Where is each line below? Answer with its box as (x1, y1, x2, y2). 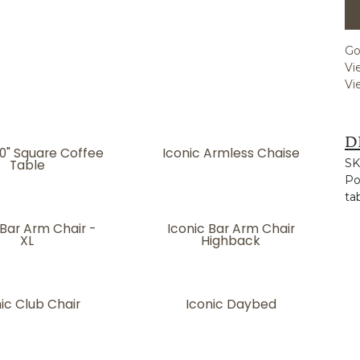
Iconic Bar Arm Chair (166, 219, 295, 238)
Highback (201, 231, 261, 250)
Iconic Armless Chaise (162, 144, 300, 162)
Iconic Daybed (185, 295, 276, 313)
